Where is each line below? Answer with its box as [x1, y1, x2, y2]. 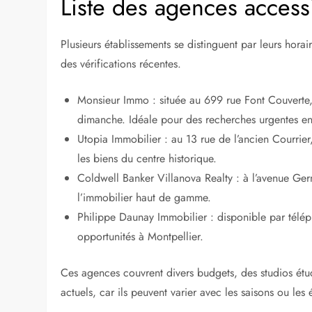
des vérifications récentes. [61, 55, 182, 72]
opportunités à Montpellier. [77, 228, 204, 244]
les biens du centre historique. [77, 150, 217, 166]
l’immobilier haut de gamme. [77, 189, 212, 205]
